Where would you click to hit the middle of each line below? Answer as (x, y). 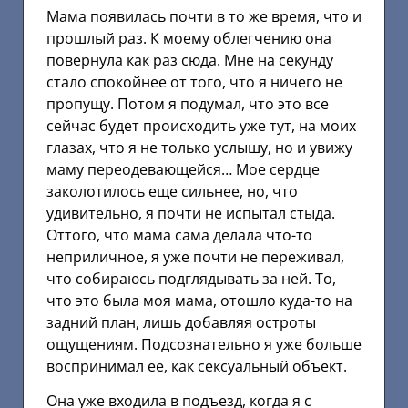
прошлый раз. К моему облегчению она (189, 38)
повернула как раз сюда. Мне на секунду (190, 60)
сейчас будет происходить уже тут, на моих (201, 125)
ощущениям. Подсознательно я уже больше (204, 344)
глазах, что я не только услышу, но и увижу (199, 147)
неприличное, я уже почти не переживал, (195, 256)
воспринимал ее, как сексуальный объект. (197, 366)
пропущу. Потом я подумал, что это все (188, 103)
